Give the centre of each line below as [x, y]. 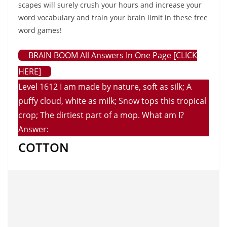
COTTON [44, 147]
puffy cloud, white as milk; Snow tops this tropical [112, 101]
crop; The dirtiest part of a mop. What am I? [101, 115]
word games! [40, 30]
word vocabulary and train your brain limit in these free [113, 17]
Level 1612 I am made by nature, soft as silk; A [105, 87]
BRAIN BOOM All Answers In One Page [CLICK [113, 55]
